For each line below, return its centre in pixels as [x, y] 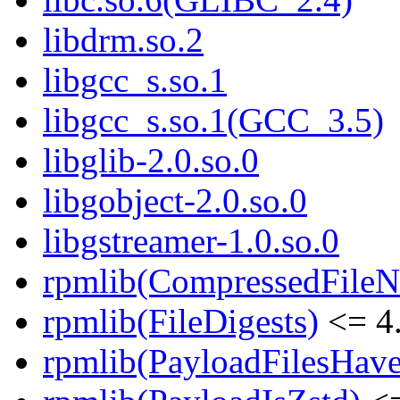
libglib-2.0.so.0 [151, 161]
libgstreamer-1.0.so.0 [191, 241]
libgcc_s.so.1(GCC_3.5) [213, 121]
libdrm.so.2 [123, 40]
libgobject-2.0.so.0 [175, 201]
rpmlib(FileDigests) [181, 321]
